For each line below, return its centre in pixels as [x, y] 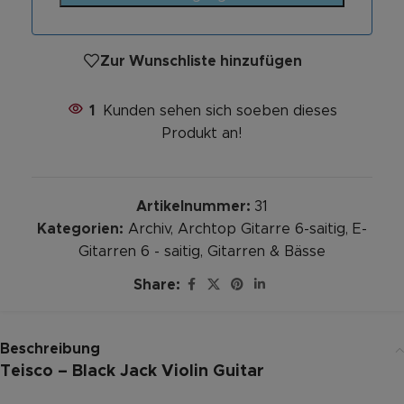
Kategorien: [80, 230]
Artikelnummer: [195, 207]
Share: [157, 285]
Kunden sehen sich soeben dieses [220, 111]
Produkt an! [202, 134]
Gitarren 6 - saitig [139, 252]
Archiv [149, 230]
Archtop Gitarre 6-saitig [262, 230]
